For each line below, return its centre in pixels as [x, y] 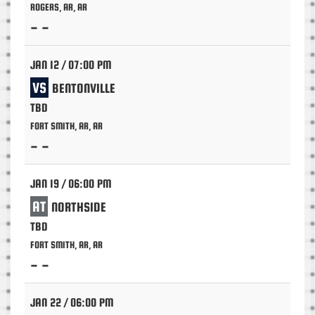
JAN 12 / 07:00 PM [71, 65]
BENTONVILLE [84, 89]
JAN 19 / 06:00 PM [71, 184]
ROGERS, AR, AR [59, 7]
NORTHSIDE [79, 207]
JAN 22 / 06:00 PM [72, 303]
